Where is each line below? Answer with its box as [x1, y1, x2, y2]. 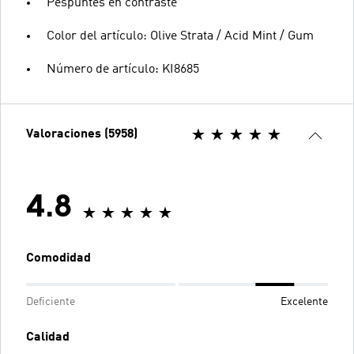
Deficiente [26, 296, 75, 307]
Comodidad [26, 251, 91, 265]
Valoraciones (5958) [26, 127, 137, 141]
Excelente [281, 296, 328, 307]
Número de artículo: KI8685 [47, 62, 199, 76]
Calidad [26, 330, 70, 344]
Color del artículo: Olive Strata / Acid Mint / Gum [47, 29, 314, 43]
